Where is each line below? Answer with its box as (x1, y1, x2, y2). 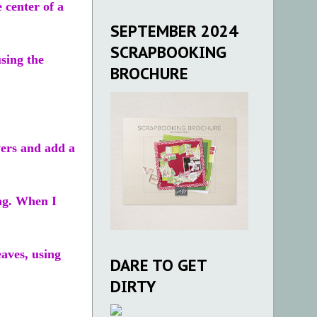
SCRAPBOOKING (110, 42, 226, 62)
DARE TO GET (110, 255, 207, 275)
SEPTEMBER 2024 (110, 21, 238, 41)
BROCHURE (110, 63, 188, 83)
